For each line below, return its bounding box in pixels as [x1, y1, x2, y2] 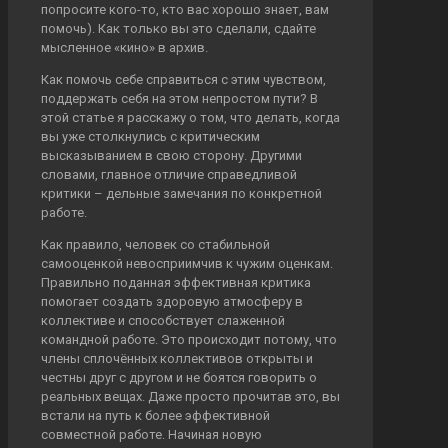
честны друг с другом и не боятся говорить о [41, 370, 317, 386]
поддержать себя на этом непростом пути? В [41, 91, 318, 107]
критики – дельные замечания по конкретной [41, 186, 322, 202]
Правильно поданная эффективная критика [41, 275, 311, 291]
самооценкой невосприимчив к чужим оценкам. [41, 256, 333, 272]
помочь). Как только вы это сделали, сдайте [41, 21, 316, 37]
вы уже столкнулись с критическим [41, 129, 260, 145]
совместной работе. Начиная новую [41, 427, 262, 443]
